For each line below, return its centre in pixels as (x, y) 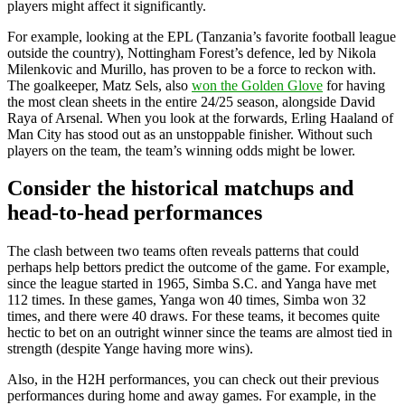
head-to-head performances (135, 213)
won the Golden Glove (257, 85)
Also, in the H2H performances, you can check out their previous (193, 380)
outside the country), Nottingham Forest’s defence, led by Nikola (192, 52)
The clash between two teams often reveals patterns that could (183, 251)
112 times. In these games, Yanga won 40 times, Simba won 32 (187, 300)
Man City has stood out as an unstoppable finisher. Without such (190, 134)
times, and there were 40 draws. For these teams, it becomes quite (193, 316)
